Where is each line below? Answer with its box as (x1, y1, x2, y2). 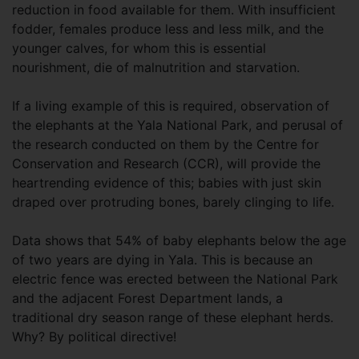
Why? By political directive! (12, 328, 176, 345)
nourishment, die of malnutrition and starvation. (12, 58, 300, 75)
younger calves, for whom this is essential (12, 39, 266, 56)
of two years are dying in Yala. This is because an (12, 251, 313, 268)
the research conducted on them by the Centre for (12, 135, 319, 152)
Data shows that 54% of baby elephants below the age (12, 232, 346, 248)
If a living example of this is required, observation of (12, 97, 329, 114)
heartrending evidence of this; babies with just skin (12, 174, 321, 191)
